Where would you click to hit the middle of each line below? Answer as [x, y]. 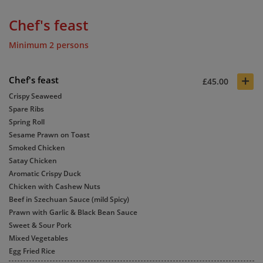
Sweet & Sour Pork [40, 225]
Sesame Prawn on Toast [49, 134]
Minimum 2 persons [49, 45]
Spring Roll [27, 122]
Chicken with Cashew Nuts [55, 186]
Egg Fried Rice [32, 251]
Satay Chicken [33, 160]
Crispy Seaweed [35, 96]
